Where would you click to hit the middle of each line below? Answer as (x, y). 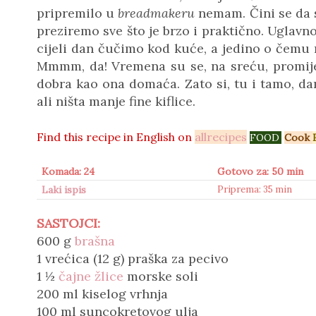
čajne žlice (91, 276)
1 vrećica (65, 259)
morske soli (161, 276)
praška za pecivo (180, 259)
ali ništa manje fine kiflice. (118, 101)
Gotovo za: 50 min (261, 171)
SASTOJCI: (68, 223)
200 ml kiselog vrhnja (102, 294)
